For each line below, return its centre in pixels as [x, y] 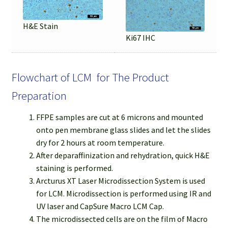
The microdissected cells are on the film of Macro [122, 219]
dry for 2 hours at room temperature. [100, 143]
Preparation [39, 96]
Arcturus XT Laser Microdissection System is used [120, 181]
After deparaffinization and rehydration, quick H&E [123, 155]
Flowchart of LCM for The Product [90, 78]
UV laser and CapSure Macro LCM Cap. [100, 206]
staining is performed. [74, 168]
